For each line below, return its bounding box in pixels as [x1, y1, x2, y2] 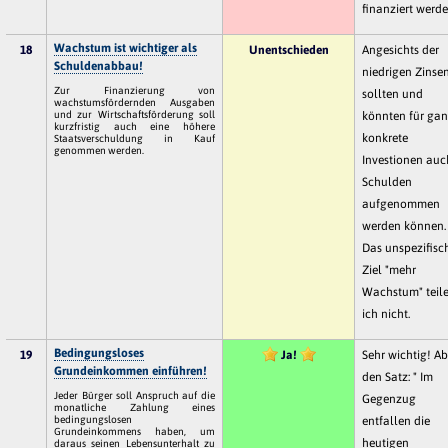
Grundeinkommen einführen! [54, 363, 208, 378]
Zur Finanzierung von [54, 83, 215, 96]
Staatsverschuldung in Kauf [54, 131, 215, 144]
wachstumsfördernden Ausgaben [54, 95, 215, 108]
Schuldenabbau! [54, 58, 144, 73]
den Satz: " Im [362, 369, 434, 384]
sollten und [362, 86, 424, 101]
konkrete [362, 130, 409, 145]
